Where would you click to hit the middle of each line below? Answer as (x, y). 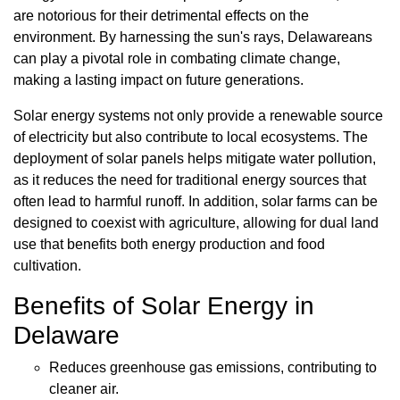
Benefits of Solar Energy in (164, 306)
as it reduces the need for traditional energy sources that (190, 180)
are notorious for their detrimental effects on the (161, 16)
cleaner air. (84, 389)
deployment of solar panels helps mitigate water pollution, (195, 159)
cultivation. (47, 266)
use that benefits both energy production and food (169, 245)
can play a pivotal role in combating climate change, (177, 59)
